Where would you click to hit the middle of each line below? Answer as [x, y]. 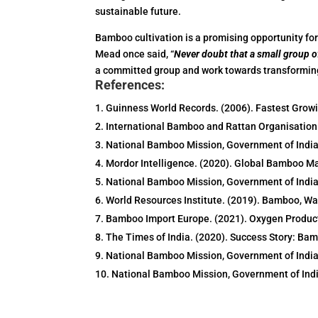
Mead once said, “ [135, 54]
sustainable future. [138, 11]
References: [130, 84]
